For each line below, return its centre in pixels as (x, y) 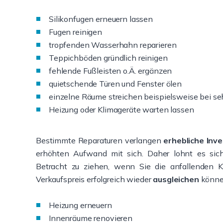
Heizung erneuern (80, 205)
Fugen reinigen (75, 32)
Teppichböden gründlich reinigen (108, 58)
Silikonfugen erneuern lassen (101, 19)
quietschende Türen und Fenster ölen (115, 84)
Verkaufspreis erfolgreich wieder (95, 179)
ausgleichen (176, 179)
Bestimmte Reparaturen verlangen (100, 140)
